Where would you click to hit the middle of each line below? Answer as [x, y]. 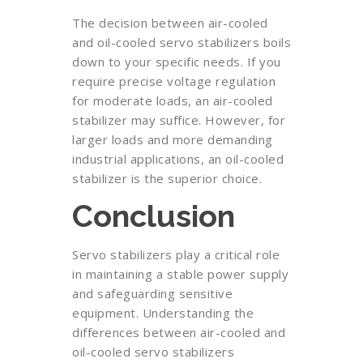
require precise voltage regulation [174, 81]
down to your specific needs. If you [177, 62]
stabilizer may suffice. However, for [179, 120]
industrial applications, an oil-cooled [178, 159]
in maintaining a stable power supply [180, 274]
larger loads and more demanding [173, 139]
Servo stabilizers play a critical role [176, 254]
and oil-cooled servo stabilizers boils [181, 42]
